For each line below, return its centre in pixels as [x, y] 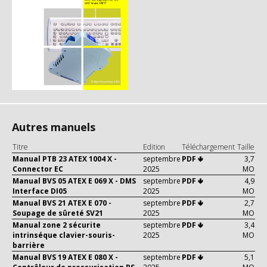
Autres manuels [54, 127]
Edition [154, 147]
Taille [246, 147]
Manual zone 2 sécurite [57, 225]
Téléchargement [208, 147]
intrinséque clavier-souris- [64, 235]
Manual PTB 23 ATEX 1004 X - [65, 159]
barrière [29, 246]
